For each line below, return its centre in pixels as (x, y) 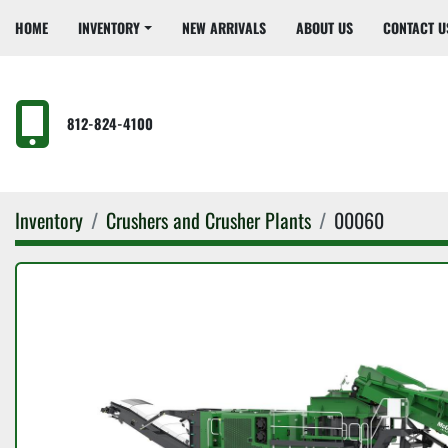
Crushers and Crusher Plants (208, 220)
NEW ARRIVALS (227, 27)
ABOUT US (328, 27)
